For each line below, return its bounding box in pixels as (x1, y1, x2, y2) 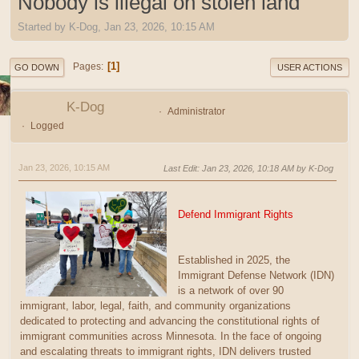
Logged (30, 119, 64, 131)
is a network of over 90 (177, 284, 284, 296)
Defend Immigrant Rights (177, 208, 293, 220)
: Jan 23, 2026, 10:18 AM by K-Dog (197, 163, 333, 173)
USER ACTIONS (277, 62, 342, 72)
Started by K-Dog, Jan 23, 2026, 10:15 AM (18, 20, 215, 33)
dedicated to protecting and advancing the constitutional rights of (20, 314, 320, 327)
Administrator (167, 105, 225, 117)
